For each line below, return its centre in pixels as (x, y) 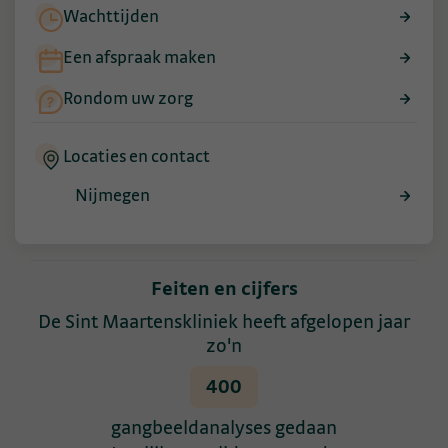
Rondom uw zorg (128, 99)
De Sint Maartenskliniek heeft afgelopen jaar (224, 321)
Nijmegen (112, 195)
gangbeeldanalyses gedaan (224, 427)
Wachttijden (111, 17)
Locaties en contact (136, 157)
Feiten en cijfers (224, 288)
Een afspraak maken (139, 58)
